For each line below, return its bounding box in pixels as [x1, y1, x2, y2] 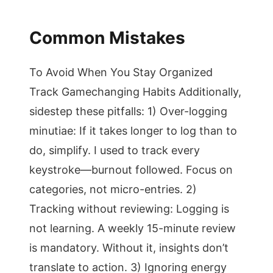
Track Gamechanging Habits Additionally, [29, 85, 241, 98]
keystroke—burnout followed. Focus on [29, 163, 233, 176]
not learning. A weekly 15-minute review [29, 222, 236, 235]
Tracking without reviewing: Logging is [29, 202, 229, 215]
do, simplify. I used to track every [29, 144, 200, 157]
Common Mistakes [29, 27, 185, 48]
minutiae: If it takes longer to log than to [29, 124, 237, 137]
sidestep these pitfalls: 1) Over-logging [29, 105, 227, 118]
